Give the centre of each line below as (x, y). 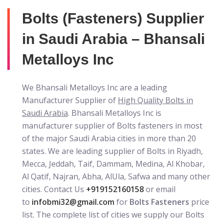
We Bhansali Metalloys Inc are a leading (95, 88)
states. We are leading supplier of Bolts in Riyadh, (112, 151)
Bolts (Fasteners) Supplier (113, 18)
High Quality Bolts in (155, 100)
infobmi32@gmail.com (73, 202)
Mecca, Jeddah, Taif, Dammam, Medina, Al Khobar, (113, 164)
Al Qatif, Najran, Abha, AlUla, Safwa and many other (116, 176)
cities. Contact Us (54, 189)
